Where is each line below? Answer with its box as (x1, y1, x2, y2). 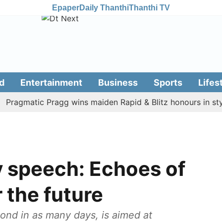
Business (98, 77, 138, 88)
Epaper (52, 3, 79, 12)
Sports (153, 77, 182, 88)
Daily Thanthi (79, 3, 129, 12)
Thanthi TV (129, 3, 170, 12)
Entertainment (20, 77, 82, 88)
